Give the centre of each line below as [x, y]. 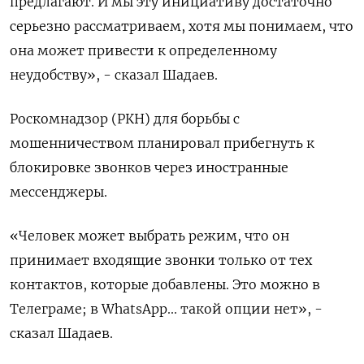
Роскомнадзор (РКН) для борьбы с [125, 119]
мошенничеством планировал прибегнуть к [162, 143]
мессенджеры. [58, 192]
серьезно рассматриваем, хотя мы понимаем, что [182, 26]
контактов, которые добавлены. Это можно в [165, 285]
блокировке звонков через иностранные [149, 168]
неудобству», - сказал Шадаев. [114, 75]
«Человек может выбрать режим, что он [149, 236]
